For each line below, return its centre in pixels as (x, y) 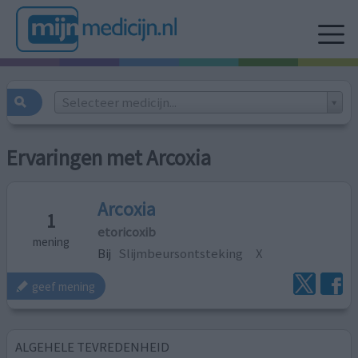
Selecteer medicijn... (119, 102)
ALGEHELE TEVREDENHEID (93, 346)
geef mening (64, 286)
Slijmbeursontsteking (181, 253)
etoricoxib (127, 231)
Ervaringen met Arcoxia (109, 158)
